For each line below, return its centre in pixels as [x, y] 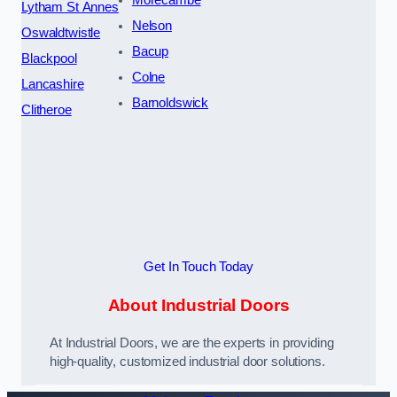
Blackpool [49, 58]
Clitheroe [47, 109]
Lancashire [53, 84]
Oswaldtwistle [61, 32]
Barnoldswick [170, 102]
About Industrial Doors [198, 305]
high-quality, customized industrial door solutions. [187, 362]
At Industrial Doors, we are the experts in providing [192, 343]
